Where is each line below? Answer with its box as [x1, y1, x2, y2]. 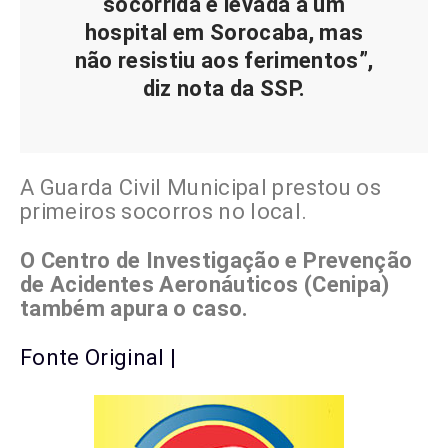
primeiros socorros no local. [20, 199, 308, 225]
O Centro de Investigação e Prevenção [20, 248, 413, 274]
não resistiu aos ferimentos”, [74, 48, 374, 74]
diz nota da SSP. [142, 76, 306, 102]
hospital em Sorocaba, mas [84, 20, 364, 46]
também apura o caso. [20, 296, 249, 322]
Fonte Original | [20, 345, 177, 371]
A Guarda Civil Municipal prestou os [20, 175, 381, 201]
